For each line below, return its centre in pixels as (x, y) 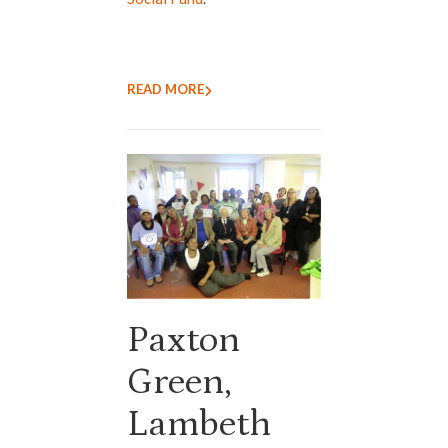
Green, (179, 382)
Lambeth (199, 424)
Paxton (183, 340)
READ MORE (165, 88)
